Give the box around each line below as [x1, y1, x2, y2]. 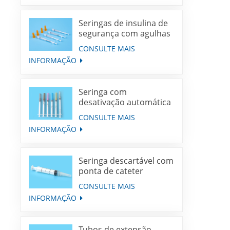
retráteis [79, 38, 112, 50]
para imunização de [79, 107, 155, 119]
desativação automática [79, 97, 171, 108]
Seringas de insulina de [79, 17, 168, 29]
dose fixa [79, 117, 113, 129]
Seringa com [79, 86, 127, 98]
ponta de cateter [79, 165, 144, 177]
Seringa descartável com [79, 155, 174, 167]
